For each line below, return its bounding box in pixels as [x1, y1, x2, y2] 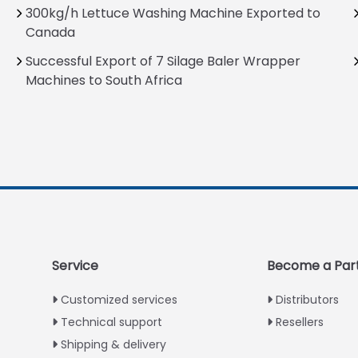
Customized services [61, 291, 178, 308]
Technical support [61, 313, 163, 330]
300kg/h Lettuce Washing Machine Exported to [25, 3, 320, 22]
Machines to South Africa [25, 70, 182, 89]
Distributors [276, 291, 340, 308]
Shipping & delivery [61, 336, 167, 352]
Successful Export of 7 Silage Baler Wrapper [25, 51, 300, 70]
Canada [25, 22, 75, 42]
